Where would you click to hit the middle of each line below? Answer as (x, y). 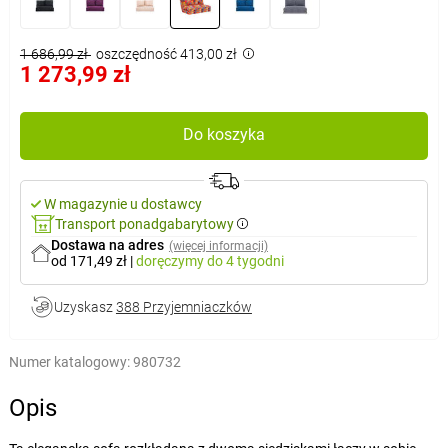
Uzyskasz (84, 306)
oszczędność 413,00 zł (166, 53)
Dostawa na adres (107, 244)
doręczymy (171, 260)
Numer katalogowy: (69, 361)
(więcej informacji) (218, 245)
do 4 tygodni (245, 260)
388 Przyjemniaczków (183, 306)
